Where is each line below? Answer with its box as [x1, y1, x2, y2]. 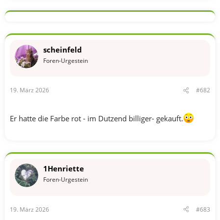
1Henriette [43, 164, 84, 173]
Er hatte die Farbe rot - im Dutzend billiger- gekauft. [10, 113, 183, 123]
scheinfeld [43, 44, 82, 55]
